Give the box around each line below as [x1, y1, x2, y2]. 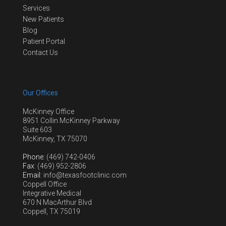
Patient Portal [23, 37, 65, 46]
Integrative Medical [23, 189, 81, 197]
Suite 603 [23, 126, 52, 134]
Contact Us [23, 48, 58, 57]
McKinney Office [23, 107, 74, 116]
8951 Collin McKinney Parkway [23, 117, 120, 125]
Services [23, 4, 50, 13]
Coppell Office [23, 180, 67, 188]
